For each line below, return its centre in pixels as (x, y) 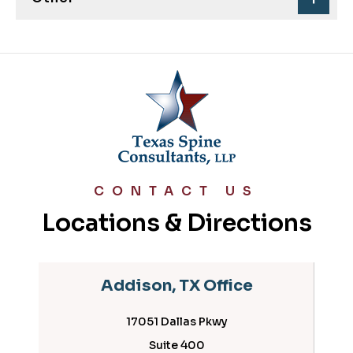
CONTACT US (176, 191)
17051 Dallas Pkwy (176, 321)
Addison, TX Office (176, 286)
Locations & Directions (176, 223)
